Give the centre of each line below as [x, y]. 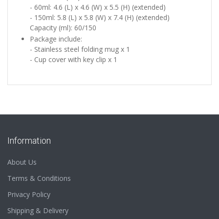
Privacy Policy [29, 195]
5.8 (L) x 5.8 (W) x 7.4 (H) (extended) [113, 18]
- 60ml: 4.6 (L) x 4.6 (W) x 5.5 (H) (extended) [98, 7]
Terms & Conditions [39, 178]
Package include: [56, 39]
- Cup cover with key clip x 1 [76, 60]
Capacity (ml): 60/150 [63, 28]
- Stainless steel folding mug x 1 [80, 49]
